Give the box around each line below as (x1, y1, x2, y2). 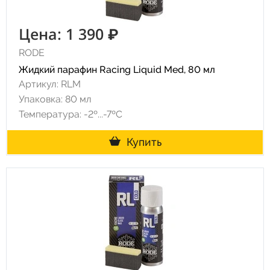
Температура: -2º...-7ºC (19, 108, 122, 120)
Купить (126, 136, 162, 148)
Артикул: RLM (19, 78, 81, 90)
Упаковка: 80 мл (19, 93, 92, 105)
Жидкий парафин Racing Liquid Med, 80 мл (19, 64, 215, 75)
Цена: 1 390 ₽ (19, 24, 119, 44)
